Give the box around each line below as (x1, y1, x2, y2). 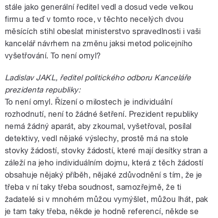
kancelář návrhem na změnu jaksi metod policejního (5, 38, 193, 48)
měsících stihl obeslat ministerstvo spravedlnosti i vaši (5, 26, 201, 36)
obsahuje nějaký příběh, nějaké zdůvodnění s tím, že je (5, 170, 202, 180)
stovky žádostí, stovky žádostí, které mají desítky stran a (5, 145, 208, 155)
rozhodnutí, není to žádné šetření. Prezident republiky (5, 109, 199, 119)
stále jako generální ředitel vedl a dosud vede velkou (5, 2, 194, 12)
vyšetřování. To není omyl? (5, 51, 101, 60)
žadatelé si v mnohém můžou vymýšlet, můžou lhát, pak (5, 194, 208, 204)
